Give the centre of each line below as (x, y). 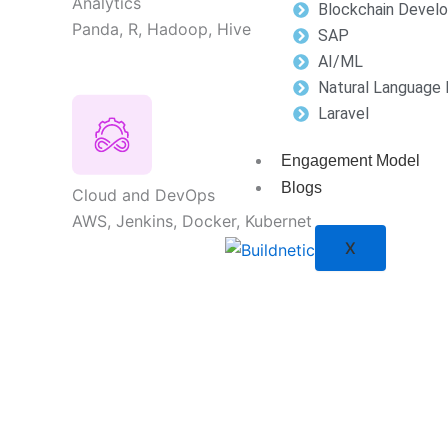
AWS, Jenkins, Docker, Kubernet (192, 220)
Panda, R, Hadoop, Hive (161, 29)
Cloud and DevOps (143, 194)
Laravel (344, 113)
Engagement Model (351, 160)
